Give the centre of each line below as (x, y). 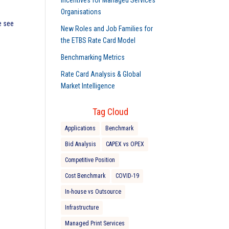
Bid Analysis (81, 144)
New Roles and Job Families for (107, 29)
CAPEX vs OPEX (125, 144)
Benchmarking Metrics (93, 57)
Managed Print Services (95, 223)
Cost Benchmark (86, 176)
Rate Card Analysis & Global (101, 74)
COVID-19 (128, 176)
